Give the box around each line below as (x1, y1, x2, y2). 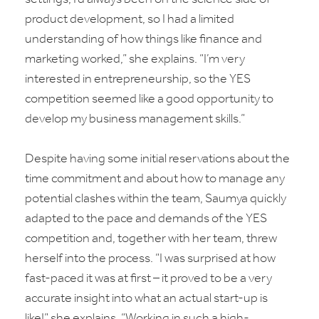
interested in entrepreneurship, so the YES (25, 73, 251, 86)
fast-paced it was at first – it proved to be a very (25, 272, 272, 286)
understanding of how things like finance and (25, 33, 262, 46)
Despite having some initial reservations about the (25, 152, 290, 166)
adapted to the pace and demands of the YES (25, 212, 267, 226)
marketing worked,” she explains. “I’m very (25, 53, 245, 66)
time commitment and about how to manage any (25, 172, 285, 186)
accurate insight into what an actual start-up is (25, 292, 268, 305)
